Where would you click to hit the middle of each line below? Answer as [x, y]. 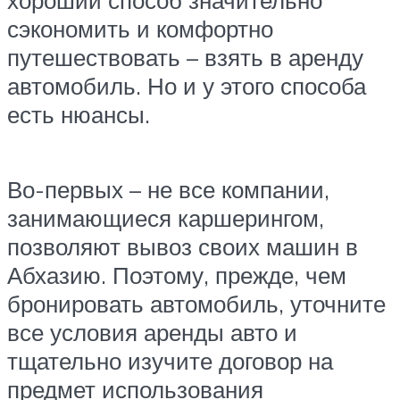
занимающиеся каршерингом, [166, 217]
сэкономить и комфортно [140, 29]
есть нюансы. [79, 115]
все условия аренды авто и [152, 332]
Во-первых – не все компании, [168, 189]
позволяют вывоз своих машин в [183, 246]
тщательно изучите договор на [170, 360]
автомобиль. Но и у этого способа [187, 86]
